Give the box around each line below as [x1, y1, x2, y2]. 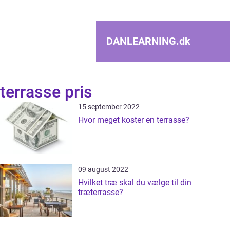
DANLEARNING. [106, 35, 179, 47]
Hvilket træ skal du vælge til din [78, 178, 191, 187]
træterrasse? [78, 187, 123, 197]
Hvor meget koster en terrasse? [78, 115, 189, 125]
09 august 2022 [78, 165, 128, 174]
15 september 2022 [78, 103, 140, 111]
